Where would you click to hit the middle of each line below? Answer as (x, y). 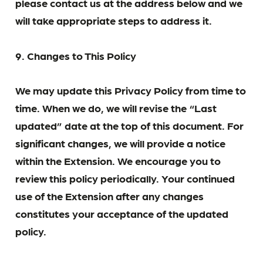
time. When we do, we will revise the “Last (116, 107)
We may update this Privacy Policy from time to (131, 90)
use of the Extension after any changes (110, 195)
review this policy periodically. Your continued (125, 178)
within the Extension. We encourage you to (118, 160)
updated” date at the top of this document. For (130, 125)
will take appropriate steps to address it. (114, 20)
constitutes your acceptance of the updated (122, 213)
